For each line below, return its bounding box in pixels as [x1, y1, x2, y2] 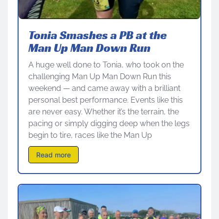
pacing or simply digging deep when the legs [28, 118, 190, 128]
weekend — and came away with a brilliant [28, 83, 180, 93]
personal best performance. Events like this [28, 95, 183, 105]
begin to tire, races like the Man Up [28, 130, 152, 140]
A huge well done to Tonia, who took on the [28, 60, 184, 69]
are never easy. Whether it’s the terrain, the [28, 107, 179, 116]
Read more [36, 150, 71, 159]
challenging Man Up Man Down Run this [28, 71, 171, 81]
